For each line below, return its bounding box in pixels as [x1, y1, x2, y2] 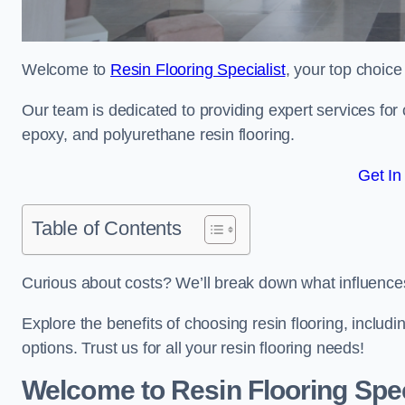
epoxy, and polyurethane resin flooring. [22, 126, 295, 144]
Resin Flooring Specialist [110, 61, 286, 79]
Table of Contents [32, 217, 182, 240]
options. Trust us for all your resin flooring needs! [22, 339, 364, 357]
